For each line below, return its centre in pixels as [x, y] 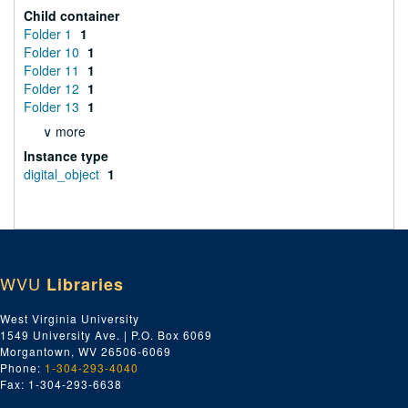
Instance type [66, 156]
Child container [71, 15]
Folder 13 [53, 107]
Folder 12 [53, 88]
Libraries [85, 284]
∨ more [64, 131]
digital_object [63, 174]
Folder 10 [53, 52]
